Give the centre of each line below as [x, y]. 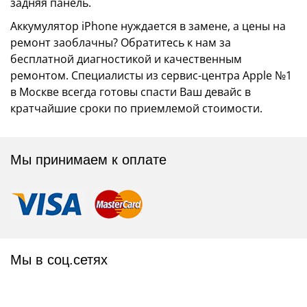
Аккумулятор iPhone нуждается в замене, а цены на [148, 26]
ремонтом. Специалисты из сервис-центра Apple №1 [151, 75]
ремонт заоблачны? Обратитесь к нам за [121, 42]
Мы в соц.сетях [59, 260]
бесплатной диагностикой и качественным [126, 59]
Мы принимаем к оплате [88, 159]
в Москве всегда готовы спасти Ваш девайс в [131, 92]
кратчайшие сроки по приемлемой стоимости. [136, 108]
